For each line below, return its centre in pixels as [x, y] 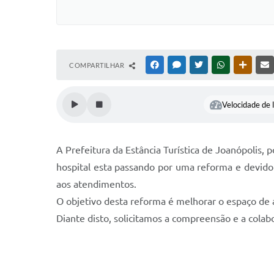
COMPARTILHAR [98, 65]
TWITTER [219, 65]
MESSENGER [202, 65]
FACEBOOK [179, 65]
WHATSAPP [245, 65]
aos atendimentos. [96, 184]
